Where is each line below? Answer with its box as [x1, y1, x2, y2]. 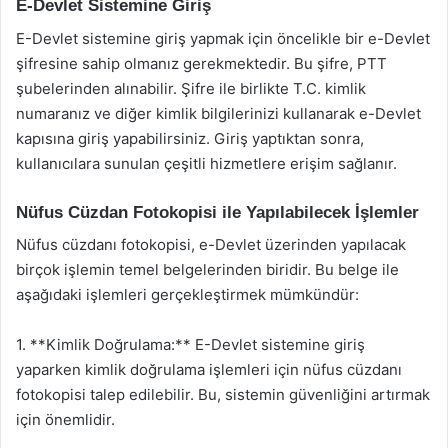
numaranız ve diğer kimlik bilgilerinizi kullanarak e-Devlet [16, 103, 421, 123]
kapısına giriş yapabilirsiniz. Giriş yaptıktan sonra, [16, 128, 364, 148]
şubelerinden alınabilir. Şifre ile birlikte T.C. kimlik [16, 78, 366, 98]
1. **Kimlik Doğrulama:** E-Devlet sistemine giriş [16, 335, 365, 354]
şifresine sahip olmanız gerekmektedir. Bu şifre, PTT [16, 53, 387, 73]
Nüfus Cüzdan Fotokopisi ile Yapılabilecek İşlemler [16, 202, 419, 222]
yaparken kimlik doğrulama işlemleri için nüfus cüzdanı [16, 360, 402, 379]
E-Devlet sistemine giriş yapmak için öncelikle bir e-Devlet [16, 28, 430, 48]
